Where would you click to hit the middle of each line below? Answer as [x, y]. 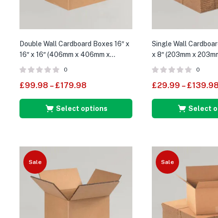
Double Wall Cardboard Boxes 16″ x [74, 44]
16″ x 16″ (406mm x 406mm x [65, 54]
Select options [82, 108]
